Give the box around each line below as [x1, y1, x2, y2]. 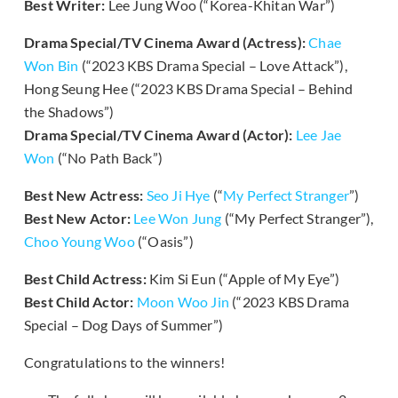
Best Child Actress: [24, 270, 147, 288]
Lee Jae [295, 126, 342, 144]
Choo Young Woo [24, 233, 135, 251]
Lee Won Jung [133, 210, 222, 227]
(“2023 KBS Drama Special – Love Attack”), [78, 57, 347, 75]
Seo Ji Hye [146, 187, 211, 204]
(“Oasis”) [134, 233, 194, 251]
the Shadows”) [24, 103, 115, 121]
